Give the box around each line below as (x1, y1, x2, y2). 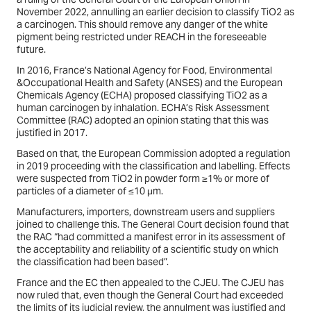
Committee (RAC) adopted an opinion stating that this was (17, 114, 269, 127)
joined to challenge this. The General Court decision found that (17, 218, 289, 231)
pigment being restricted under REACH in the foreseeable (17, 31, 267, 44)
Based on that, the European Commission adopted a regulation (17, 147, 290, 160)
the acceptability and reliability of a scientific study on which (17, 243, 278, 256)
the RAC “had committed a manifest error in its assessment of (17, 230, 285, 244)
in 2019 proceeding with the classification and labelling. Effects (17, 160, 290, 173)
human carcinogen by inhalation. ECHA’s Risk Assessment (17, 101, 269, 115)
